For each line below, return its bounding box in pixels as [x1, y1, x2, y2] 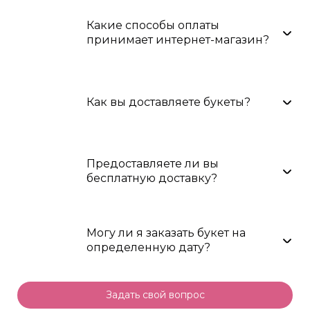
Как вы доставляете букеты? [86, 95, 250, 109]
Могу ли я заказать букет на [86, 226, 246, 240]
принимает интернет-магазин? [86, 33, 269, 47]
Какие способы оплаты [86, 19, 219, 33]
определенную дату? [86, 241, 210, 255]
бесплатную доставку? [86, 172, 217, 185]
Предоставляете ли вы [86, 157, 219, 171]
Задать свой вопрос [105, 289, 205, 302]
